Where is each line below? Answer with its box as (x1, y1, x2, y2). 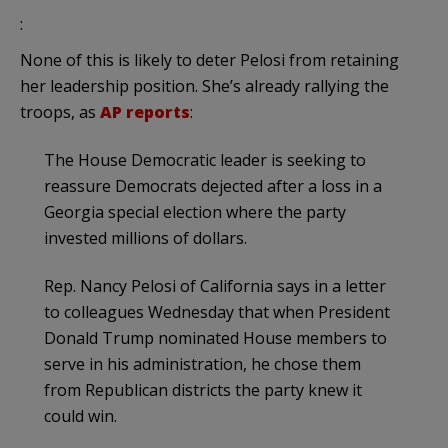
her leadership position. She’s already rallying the (20, 74, 389, 97)
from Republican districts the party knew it (44, 378, 362, 401)
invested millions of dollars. (44, 226, 247, 249)
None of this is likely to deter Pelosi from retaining (20, 48, 399, 71)
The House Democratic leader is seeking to (44, 148, 366, 171)
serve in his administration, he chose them (44, 352, 361, 375)
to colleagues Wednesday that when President (44, 300, 390, 323)
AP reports (100, 100, 190, 123)
